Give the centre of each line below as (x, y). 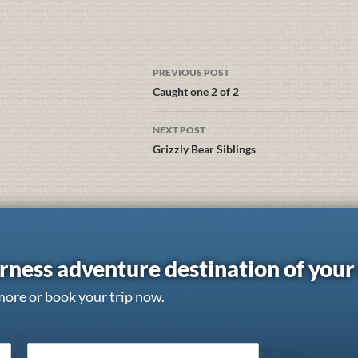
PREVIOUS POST (191, 72)
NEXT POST (179, 130)
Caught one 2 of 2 (196, 91)
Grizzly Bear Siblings (204, 149)
